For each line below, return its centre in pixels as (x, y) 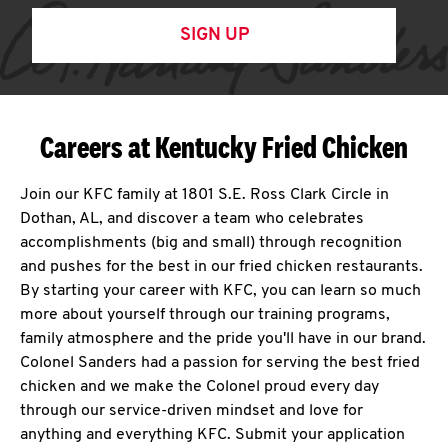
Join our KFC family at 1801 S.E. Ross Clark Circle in (204, 195)
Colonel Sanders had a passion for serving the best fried (220, 363)
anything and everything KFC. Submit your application (212, 435)
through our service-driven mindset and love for (191, 411)
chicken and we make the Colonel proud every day (199, 387)
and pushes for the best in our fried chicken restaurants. (221, 267)
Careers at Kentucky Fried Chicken (224, 147)
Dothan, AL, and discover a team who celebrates (192, 219)
